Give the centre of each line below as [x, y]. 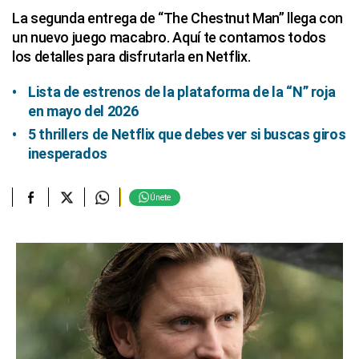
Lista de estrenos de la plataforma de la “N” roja [182, 92]
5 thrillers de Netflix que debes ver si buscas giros [187, 134]
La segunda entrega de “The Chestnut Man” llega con [178, 18]
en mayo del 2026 [83, 111]
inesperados [68, 153]
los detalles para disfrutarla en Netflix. [131, 56]
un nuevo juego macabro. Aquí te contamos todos [169, 37]
